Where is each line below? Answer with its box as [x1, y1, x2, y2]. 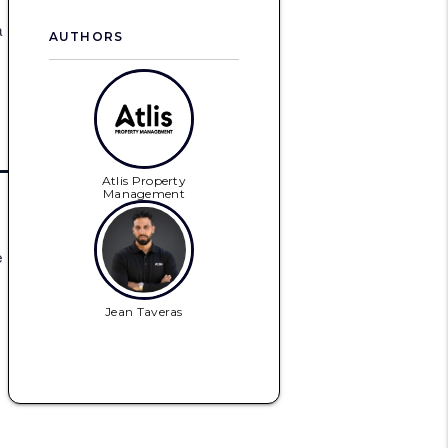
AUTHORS [48, 29, 124, 44]
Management [102, 186, 185, 201]
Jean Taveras [105, 304, 183, 319]
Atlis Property [101, 173, 187, 188]
